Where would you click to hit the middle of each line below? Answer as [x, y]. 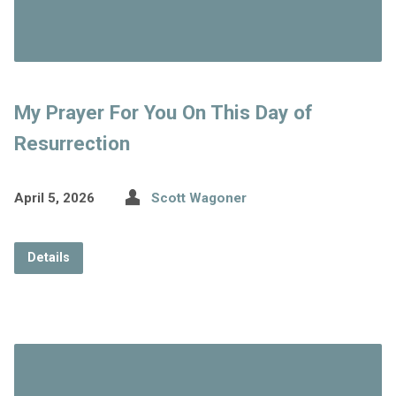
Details [48, 257]
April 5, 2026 [54, 198]
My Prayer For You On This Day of [163, 112]
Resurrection [72, 143]
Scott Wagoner [198, 198]
